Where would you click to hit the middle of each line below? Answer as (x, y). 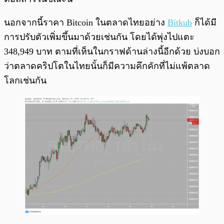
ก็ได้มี (204, 22)
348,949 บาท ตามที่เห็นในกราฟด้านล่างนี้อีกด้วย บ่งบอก (112, 51)
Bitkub (180, 22)
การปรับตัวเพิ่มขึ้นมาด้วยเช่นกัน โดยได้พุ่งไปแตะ (99, 37)
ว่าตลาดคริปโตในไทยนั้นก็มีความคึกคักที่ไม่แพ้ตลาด (107, 66)
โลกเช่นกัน (25, 80)
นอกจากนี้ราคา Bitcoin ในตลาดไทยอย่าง (86, 22)
